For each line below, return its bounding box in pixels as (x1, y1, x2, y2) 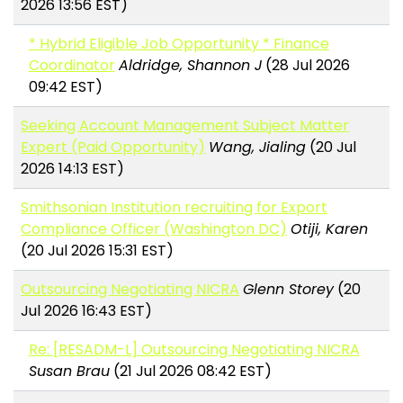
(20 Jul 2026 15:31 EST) (21, 240, 175, 262)
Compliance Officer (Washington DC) (21, 219, 288, 240)
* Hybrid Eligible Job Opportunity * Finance (28, 33, 329, 55)
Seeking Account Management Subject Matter (21, 115, 350, 137)
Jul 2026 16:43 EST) (21, 300, 153, 322)
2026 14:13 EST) (21, 158, 125, 180)
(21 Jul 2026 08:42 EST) (109, 361, 272, 382)
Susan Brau (28, 361, 110, 382)
